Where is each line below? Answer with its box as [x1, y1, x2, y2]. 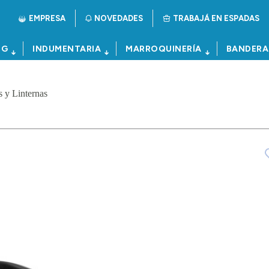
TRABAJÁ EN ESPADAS [173, 14, 259, 23]
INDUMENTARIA [32, 44, 101, 54]
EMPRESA [29, 14, 65, 23]
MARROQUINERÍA [125, 44, 202, 54]
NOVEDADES [94, 14, 143, 23]
